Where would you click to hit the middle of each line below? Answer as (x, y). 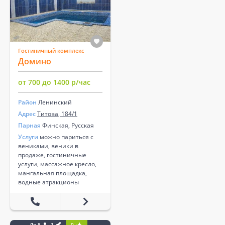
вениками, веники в (48, 146)
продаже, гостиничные (52, 155)
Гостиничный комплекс (51, 51)
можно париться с (66, 137)
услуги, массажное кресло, (57, 164)
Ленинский (55, 102)
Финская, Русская (67, 125)
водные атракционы (48, 182)
